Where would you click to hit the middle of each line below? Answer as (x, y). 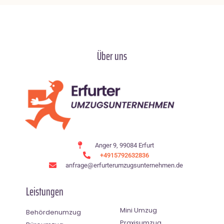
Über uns (112, 56)
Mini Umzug (138, 210)
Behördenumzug (53, 212)
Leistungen (45, 191)
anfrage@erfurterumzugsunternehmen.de (124, 165)
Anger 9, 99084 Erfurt (124, 145)
